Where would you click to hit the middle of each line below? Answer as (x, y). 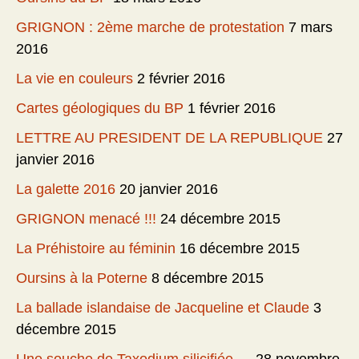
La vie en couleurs (75, 79)
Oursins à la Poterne (82, 278)
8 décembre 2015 (208, 278)
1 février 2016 (232, 109)
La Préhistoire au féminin (96, 249)
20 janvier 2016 (169, 190)
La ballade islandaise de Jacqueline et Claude (163, 308)
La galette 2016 (66, 190)
